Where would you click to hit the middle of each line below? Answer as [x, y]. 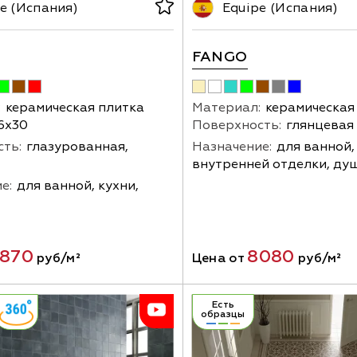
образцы [223, 314]
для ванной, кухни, [78, 185]
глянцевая [320, 125]
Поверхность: [236, 125]
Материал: [226, 107]
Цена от [220, 258]
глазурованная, [77, 146]
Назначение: [231, 146]
